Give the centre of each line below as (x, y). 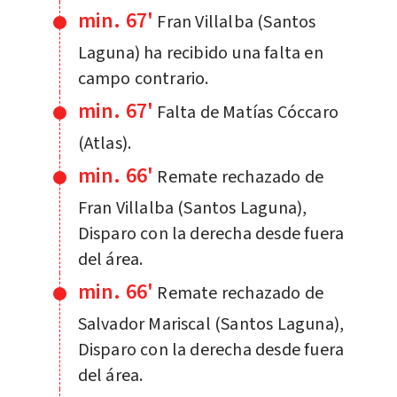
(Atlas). (105, 143)
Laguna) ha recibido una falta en (200, 53)
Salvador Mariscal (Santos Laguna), (211, 324)
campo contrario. (143, 78)
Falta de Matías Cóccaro (248, 112)
